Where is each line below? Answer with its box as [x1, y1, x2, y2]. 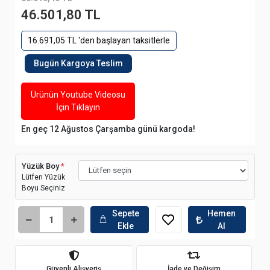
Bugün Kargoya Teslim [34, 58, 123, 68]
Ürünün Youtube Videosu [31, 90, 125, 99]
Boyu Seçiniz [22, 184, 65, 192]
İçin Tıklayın [56, 102, 100, 112]
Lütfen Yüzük [22, 173, 65, 181]
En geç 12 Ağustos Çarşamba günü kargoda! [21, 124, 195, 134]
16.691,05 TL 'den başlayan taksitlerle [28, 36, 170, 45]
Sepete [112, 208, 140, 218]
